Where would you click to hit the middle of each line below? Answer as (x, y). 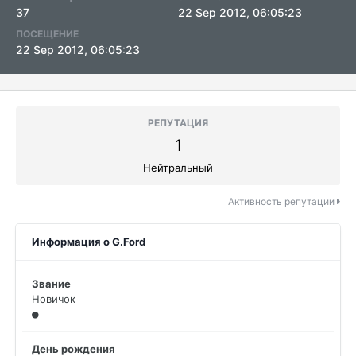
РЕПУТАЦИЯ (178, 123)
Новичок (54, 299)
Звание (51, 284)
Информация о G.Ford (89, 242)
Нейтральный (178, 168)
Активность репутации (282, 201)
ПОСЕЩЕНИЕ (47, 34)
